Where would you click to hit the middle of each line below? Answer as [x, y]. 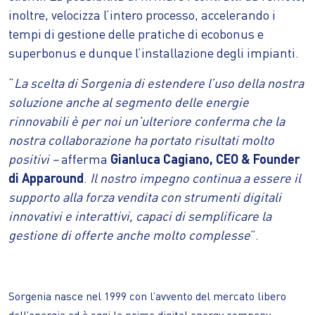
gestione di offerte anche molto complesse [129, 234]
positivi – [35, 158]
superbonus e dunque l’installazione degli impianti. [154, 52]
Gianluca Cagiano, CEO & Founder [205, 158]
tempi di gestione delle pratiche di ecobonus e [136, 33]
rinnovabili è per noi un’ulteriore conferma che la [147, 120]
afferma [86, 158]
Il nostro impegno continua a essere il [194, 177]
